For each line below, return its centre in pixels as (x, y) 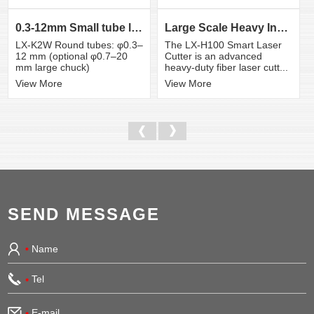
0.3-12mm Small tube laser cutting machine (137, 27)
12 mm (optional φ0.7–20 (72, 56)
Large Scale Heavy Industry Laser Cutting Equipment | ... (282, 27)
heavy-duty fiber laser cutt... (226, 67)
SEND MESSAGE (84, 214)
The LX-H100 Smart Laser (223, 45)
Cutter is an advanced (213, 56)
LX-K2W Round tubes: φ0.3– (80, 45)
